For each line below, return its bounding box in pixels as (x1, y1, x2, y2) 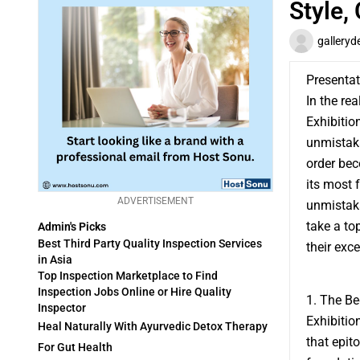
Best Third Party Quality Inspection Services (38, 237, 262, 251)
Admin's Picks (38, 220, 106, 234)
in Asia (38, 253, 72, 267)
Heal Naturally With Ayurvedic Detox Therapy (38, 320, 268, 333)
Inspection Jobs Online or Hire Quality (38, 285, 231, 299)
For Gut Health (38, 341, 112, 354)
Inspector (38, 301, 86, 315)
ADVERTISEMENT (117, 194, 194, 207)
